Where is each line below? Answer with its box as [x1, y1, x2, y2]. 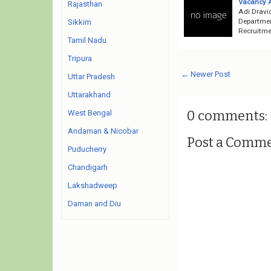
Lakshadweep [68, 181, 117, 190]
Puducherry [68, 145, 106, 154]
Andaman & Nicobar [68, 126, 139, 135]
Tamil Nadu [68, 36, 106, 45]
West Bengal [68, 108, 112, 117]
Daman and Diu [68, 199, 121, 208]
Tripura [68, 54, 92, 63]
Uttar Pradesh [68, 72, 115, 81]
